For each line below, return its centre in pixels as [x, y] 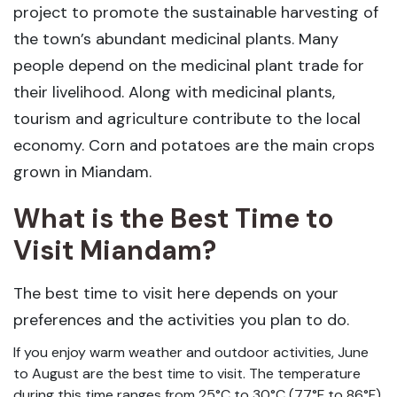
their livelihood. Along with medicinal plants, [174, 92]
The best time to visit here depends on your [176, 293]
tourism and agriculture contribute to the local [187, 119]
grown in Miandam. [85, 172]
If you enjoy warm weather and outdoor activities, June [191, 352]
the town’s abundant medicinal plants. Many [176, 39]
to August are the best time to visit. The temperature [187, 374]
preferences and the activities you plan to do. [181, 320]
